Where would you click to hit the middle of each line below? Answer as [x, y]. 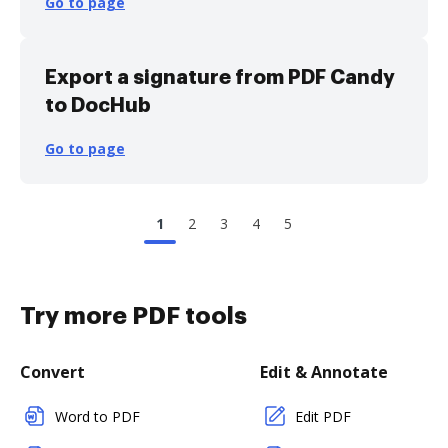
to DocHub [98, 105]
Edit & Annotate [324, 372]
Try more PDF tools [133, 316]
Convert [52, 372]
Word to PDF [97, 416]
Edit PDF [323, 416]
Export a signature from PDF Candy [220, 77]
